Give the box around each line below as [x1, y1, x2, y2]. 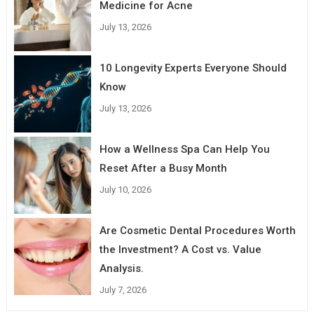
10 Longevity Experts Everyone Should [100, 61, 287, 74]
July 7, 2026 [100, 285, 147, 296]
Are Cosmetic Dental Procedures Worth [100, 224, 296, 238]
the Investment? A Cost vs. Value [100, 243, 262, 257]
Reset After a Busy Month [100, 162, 228, 175]
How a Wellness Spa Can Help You [100, 143, 271, 156]
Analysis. [100, 262, 144, 275]
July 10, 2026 [100, 184, 152, 196]
